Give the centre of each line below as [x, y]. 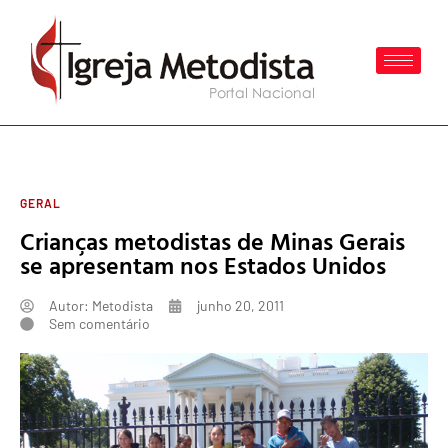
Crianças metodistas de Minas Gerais [212, 241]
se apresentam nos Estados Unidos [203, 265]
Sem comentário [99, 323]
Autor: [69, 305]
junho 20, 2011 [240, 305]
